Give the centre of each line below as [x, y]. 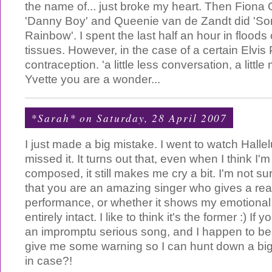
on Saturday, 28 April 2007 [152, 118]
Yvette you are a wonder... [93, 79]
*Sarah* [54, 118]
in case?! [49, 261]
